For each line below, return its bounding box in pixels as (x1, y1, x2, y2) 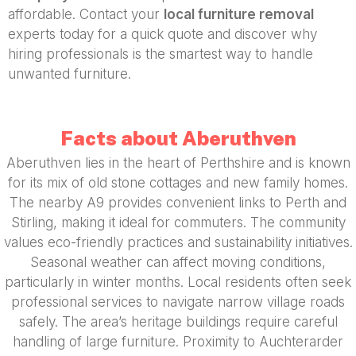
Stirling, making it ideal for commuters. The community (10, 215, 346, 231)
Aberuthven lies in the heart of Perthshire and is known (6, 155, 350, 172)
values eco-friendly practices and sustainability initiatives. (3, 234, 353, 251)
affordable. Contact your (8, 6, 164, 22)
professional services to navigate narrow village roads (11, 294, 345, 311)
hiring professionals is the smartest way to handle (8, 45, 313, 62)
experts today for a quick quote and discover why (8, 25, 317, 42)
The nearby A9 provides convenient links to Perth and (10, 195, 346, 211)
